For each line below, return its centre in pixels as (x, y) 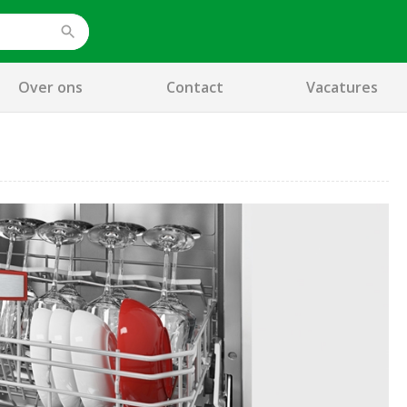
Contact (194, 87)
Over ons (51, 87)
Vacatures (342, 87)
